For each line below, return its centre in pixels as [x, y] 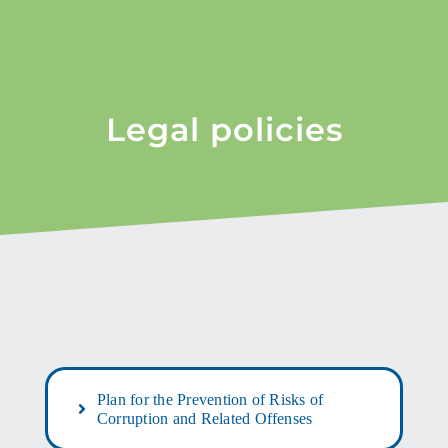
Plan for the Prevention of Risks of [210, 399]
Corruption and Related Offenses [204, 418]
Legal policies [224, 129]
